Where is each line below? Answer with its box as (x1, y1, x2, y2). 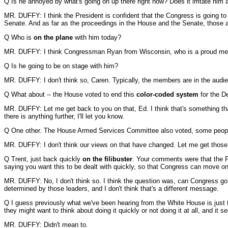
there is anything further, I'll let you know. (4, 112, 124, 120)
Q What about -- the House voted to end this (4, 91, 136, 98)
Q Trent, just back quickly (4, 155, 82, 163)
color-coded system (136, 91, 198, 98)
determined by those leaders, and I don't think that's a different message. (4, 185, 219, 192)
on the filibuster (82, 155, 132, 163)
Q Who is (4, 34, 34, 41)
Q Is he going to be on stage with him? (4, 62, 118, 70)
